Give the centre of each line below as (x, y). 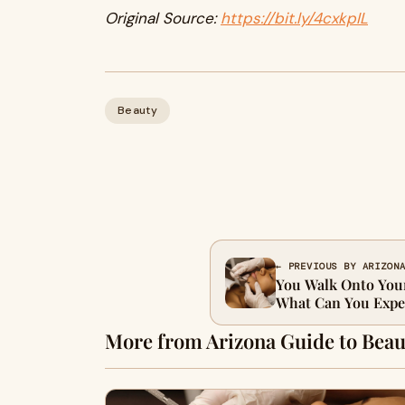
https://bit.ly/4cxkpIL (294, 18)
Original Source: (163, 18)
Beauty (137, 110)
